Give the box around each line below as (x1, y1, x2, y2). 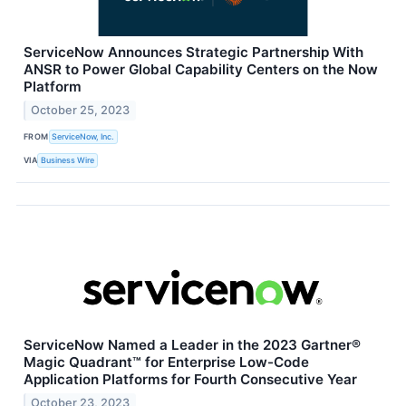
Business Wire (41, 155, 95, 166)
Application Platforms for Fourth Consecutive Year (24, 370, 357, 388)
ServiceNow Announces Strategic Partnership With (24, 43, 363, 61)
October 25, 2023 (31, 102, 130, 117)
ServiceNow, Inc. (52, 131, 115, 142)
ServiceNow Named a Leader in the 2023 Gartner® (24, 335, 361, 353)
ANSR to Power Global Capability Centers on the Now (24, 60, 378, 78)
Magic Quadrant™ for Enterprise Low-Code (24, 353, 309, 371)
